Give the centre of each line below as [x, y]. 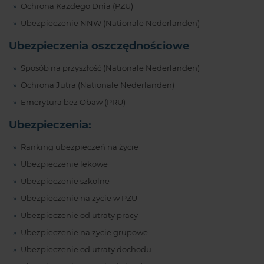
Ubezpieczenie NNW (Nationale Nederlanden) [110, 23]
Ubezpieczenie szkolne [65, 181]
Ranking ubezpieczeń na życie [79, 147]
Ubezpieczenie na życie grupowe [84, 232]
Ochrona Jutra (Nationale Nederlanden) [97, 85]
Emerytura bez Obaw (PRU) [73, 102]
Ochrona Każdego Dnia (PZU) [77, 6]
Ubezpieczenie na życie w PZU [79, 198]
